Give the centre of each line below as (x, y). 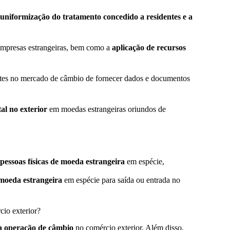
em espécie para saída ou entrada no (121, 180)
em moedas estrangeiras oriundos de (108, 109)
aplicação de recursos (149, 48)
